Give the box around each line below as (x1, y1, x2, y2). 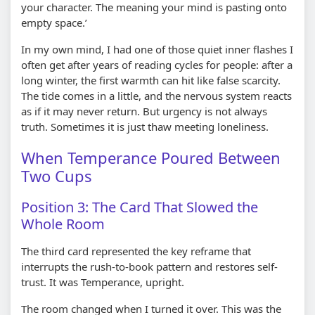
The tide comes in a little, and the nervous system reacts (21, 88, 292, 103)
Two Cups (21, 165, 92, 186)
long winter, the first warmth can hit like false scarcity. (21, 72, 281, 87)
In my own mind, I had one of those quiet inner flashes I (21, 41, 293, 56)
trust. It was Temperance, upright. (21, 274, 184, 289)
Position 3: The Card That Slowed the (21, 197, 258, 217)
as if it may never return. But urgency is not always (21, 103, 267, 118)
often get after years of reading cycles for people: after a (21, 57, 292, 72)
